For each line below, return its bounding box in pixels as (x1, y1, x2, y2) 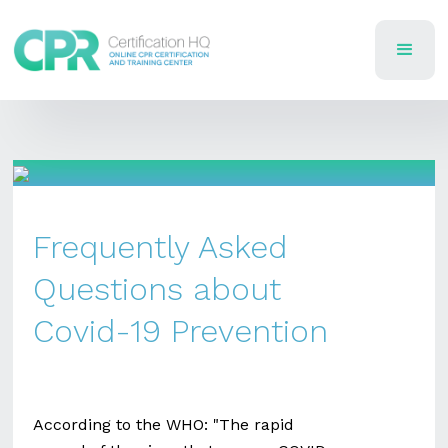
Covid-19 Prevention (33, 312, 329, 350)
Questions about (33, 270, 282, 308)
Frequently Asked (33, 228, 288, 266)
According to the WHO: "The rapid (33, 415, 295, 434)
